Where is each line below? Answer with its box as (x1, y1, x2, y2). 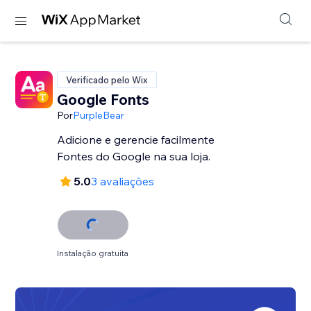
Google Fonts (57, 90, 150, 108)
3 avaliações (91, 174, 155, 188)
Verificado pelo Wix (66, 74, 149, 85)
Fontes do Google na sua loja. (57, 149, 211, 163)
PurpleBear (73, 109, 125, 121)
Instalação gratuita (57, 248, 129, 258)
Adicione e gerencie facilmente (57, 133, 215, 146)
